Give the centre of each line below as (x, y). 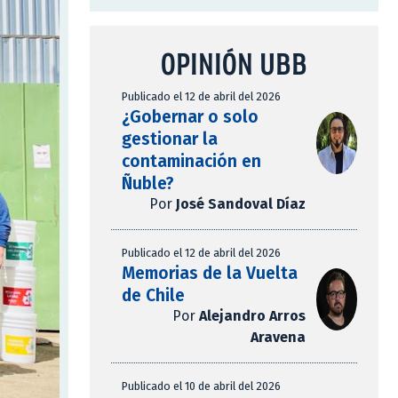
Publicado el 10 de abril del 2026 (201, 386)
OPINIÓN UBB (234, 64)
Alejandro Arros (252, 316)
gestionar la (170, 139)
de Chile (153, 296)
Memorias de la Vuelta (210, 274)
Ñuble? (148, 184)
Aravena (278, 338)
